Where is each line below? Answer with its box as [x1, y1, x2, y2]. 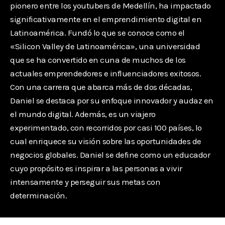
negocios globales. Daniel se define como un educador [10, 149, 210, 160]
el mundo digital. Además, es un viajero [10, 108, 156, 119]
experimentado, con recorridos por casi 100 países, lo [10, 122, 202, 133]
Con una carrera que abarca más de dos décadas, [10, 81, 192, 92]
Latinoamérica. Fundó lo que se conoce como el [10, 27, 185, 38]
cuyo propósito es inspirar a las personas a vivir [10, 163, 182, 173]
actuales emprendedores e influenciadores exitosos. [10, 68, 201, 78]
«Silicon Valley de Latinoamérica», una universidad [10, 41, 200, 51]
